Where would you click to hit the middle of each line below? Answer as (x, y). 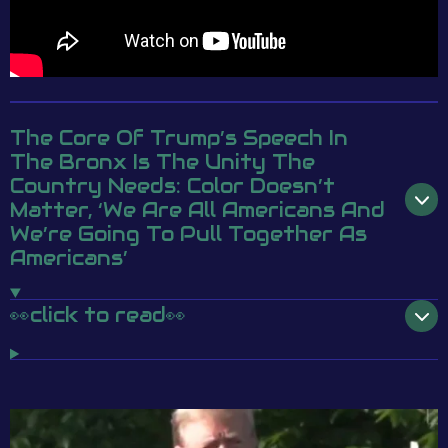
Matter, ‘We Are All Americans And (197, 211)
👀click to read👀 (98, 315)
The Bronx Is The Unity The (162, 163)
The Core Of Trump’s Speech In (179, 139)
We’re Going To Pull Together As (188, 235)
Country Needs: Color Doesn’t (172, 187)
